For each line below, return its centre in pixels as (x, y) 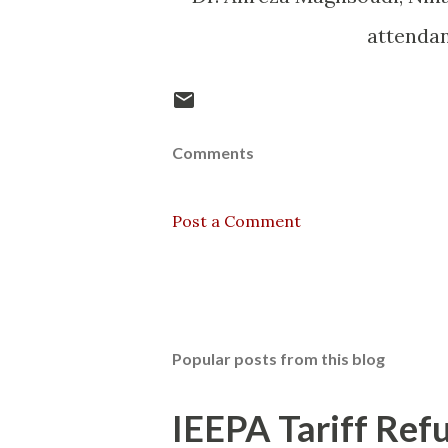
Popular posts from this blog (278, 358)
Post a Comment (236, 221)
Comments (213, 152)
